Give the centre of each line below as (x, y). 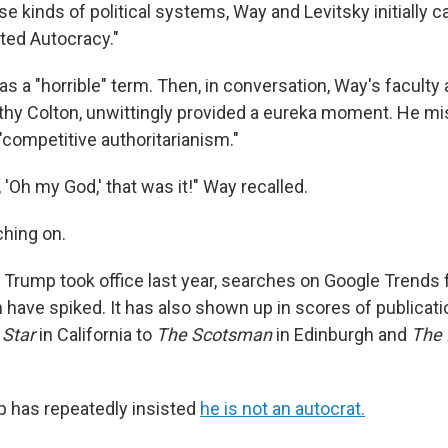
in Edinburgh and (341, 334)
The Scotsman (216, 334)
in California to (95, 334)
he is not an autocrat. (282, 408)
